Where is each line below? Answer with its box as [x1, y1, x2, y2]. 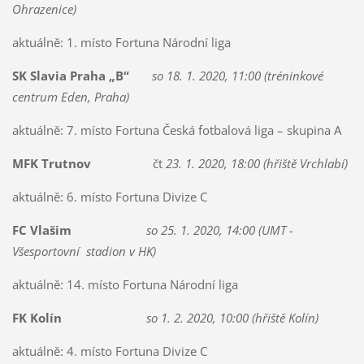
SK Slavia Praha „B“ [11, 67, 129, 84]
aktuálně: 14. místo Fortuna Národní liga [11, 276, 238, 293]
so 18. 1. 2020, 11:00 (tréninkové [148, 67, 323, 84]
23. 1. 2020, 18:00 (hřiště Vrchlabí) [162, 155, 348, 172]
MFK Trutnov [11, 155, 107, 172]
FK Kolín [11, 310, 62, 326]
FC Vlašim [11, 222, 107, 239]
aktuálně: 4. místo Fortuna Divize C [11, 342, 207, 359]
